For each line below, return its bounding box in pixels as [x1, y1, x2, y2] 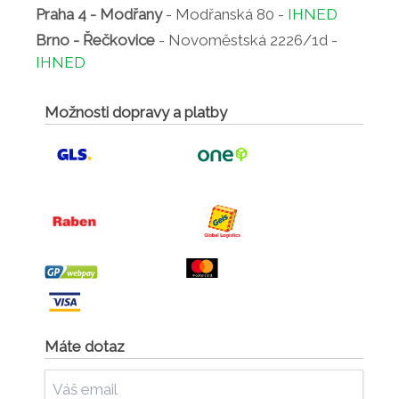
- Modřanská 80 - [162, 5, 288, 24]
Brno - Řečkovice [36, 31, 155, 50]
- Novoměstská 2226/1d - [155, 31, 338, 50]
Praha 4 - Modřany [36, 5, 162, 24]
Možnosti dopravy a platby [45, 102, 228, 121]
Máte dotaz [45, 338, 126, 356]
